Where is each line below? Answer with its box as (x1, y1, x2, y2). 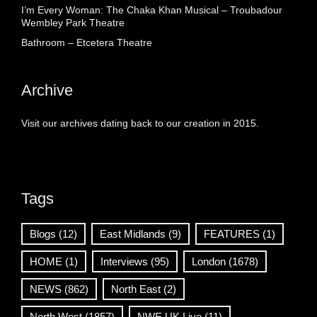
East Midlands (100, 228, 166, 241)
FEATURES (204, 228, 260, 241)
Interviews (100, 255, 148, 268)
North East (111, 283, 161, 296)
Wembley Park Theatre (21, 17, 125, 29)
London (192, 255, 226, 268)
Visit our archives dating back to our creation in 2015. (21, 117, 259, 129)
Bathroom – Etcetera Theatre (21, 37, 152, 49)
